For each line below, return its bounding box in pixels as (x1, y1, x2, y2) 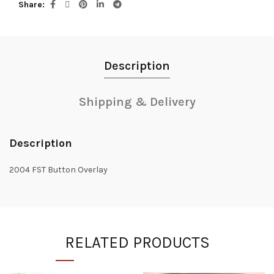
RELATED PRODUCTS (64, 233, 210, 253)
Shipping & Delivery (78, 95, 196, 109)
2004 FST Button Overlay (9, 165, 108, 176)
